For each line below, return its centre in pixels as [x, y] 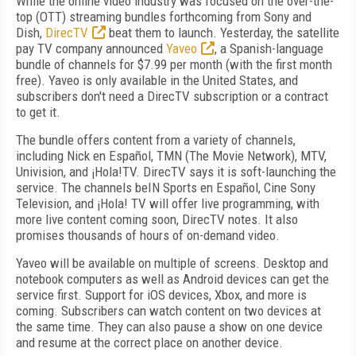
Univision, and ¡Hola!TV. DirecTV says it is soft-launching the [176, 172]
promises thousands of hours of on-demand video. [148, 235]
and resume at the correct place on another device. [149, 342]
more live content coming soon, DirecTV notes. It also [157, 219]
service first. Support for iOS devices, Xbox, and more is [161, 295]
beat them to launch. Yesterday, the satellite [222, 33]
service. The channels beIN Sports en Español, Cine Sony [166, 188]
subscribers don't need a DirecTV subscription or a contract [172, 96]
